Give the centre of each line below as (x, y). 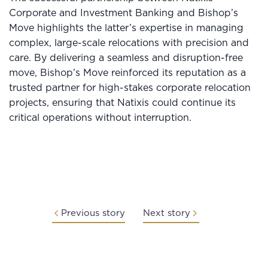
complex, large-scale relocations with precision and (129, 43)
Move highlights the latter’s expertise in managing (126, 28)
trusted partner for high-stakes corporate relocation (130, 88)
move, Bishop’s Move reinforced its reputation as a (127, 73)
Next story (167, 213)
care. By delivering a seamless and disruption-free (126, 58)
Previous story (93, 213)
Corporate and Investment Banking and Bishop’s (124, 13)
